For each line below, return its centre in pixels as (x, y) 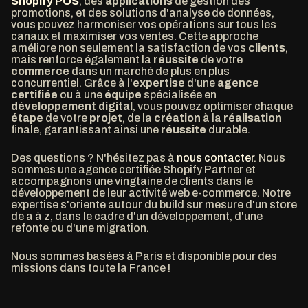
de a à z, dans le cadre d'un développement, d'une (137, 216)
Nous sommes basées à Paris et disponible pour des (144, 256)
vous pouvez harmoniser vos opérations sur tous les (144, 24)
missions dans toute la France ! (91, 268)
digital (115, 106)
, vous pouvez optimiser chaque (213, 106)
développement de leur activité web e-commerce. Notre (151, 193)
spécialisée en (179, 95)
